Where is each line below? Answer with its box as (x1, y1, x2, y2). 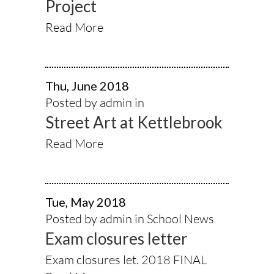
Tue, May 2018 (45, 194, 126, 209)
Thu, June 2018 (45, 78, 129, 93)
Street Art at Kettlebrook (45, 112, 223, 132)
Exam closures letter (45, 228, 188, 248)
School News (147, 210, 214, 226)
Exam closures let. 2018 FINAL (45, 251, 207, 267)
